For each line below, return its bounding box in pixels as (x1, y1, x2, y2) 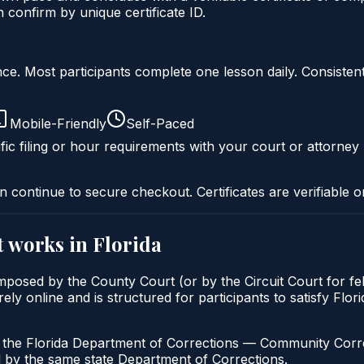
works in (4, 230, 93, 257)
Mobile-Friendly (10, 115, 106, 132)
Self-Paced (126, 115, 194, 132)
